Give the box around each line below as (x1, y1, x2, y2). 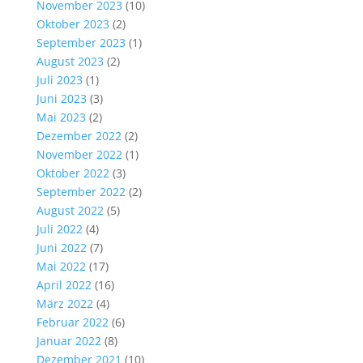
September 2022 (36, 184, 126, 200)
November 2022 (36, 147, 122, 163)
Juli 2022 (36, 221, 83, 237)
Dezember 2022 (36, 128, 122, 144)
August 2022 (36, 203, 104, 219)
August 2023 (36, 53, 104, 70)
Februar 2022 (36, 314, 109, 331)
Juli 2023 (36, 72, 83, 88)
